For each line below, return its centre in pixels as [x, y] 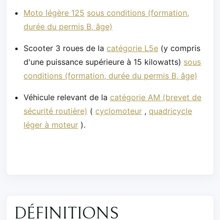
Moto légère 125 [54, 13]
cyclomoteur [119, 111]
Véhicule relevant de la [67, 97]
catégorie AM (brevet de [156, 97]
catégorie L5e [133, 48]
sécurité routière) [56, 111]
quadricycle [171, 111]
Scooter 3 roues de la [65, 48]
